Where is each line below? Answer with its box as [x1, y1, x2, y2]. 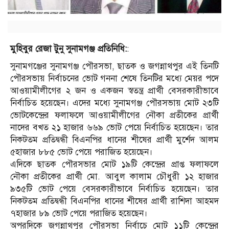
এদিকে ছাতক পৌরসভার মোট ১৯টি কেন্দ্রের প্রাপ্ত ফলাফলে [10, 158, 219, 170]
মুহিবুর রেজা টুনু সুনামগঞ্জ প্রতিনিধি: [10, 43, 127, 54]
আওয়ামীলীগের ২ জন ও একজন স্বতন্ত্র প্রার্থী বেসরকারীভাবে [10, 85, 219, 96]
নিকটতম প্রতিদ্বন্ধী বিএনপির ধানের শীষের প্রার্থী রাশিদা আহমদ [10, 195, 219, 207]
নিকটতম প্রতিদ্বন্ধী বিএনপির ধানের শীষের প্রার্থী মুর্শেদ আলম [10, 134, 219, 145]
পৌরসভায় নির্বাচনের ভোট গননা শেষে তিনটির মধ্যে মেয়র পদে [10, 73, 219, 84]
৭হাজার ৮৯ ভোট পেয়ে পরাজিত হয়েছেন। [10, 208, 148, 219]
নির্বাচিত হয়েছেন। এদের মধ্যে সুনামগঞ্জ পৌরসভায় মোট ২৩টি [10, 97, 219, 108]
